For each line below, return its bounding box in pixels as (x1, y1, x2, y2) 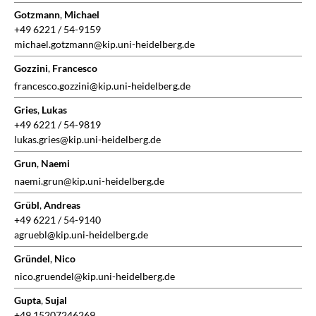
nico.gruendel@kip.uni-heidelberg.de (14, 270, 175, 283)
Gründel (14, 253, 50, 265)
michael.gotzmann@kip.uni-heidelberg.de (14, 38, 195, 51)
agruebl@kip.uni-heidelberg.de (14, 229, 148, 241)
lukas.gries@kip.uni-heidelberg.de (14, 133, 161, 146)
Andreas (44, 199, 80, 212)
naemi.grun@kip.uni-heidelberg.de (14, 175, 164, 188)
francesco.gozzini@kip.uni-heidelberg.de (14, 80, 190, 92)
